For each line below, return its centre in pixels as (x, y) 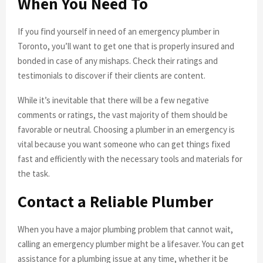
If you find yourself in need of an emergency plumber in (119, 31)
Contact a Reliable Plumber (115, 201)
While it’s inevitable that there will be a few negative (113, 100)
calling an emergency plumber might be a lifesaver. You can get (131, 244)
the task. (34, 173)
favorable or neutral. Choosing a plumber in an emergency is (126, 129)
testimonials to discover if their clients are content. (112, 75)
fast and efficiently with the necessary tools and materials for (130, 159)
